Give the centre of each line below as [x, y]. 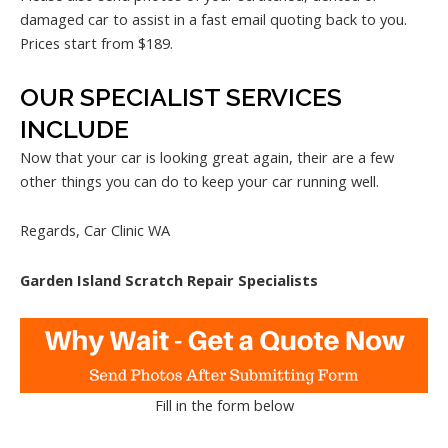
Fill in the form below [224, 404]
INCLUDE [74, 128]
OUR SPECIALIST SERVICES [181, 96]
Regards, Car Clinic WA [95, 230]
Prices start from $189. [96, 43]
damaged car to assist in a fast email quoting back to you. [213, 19]
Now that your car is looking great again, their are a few [207, 156]
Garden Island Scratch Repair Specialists [169, 280]
